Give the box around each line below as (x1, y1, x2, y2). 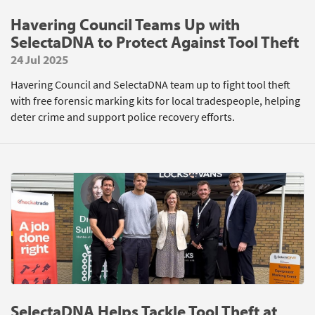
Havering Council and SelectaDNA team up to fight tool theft (11, 77, 290, 92)
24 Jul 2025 (11, 52, 68, 67)
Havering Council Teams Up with (11, 14, 240, 34)
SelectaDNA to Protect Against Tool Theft (11, 32, 299, 52)
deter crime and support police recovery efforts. (11, 110, 235, 124)
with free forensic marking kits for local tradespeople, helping (11, 94, 300, 108)
